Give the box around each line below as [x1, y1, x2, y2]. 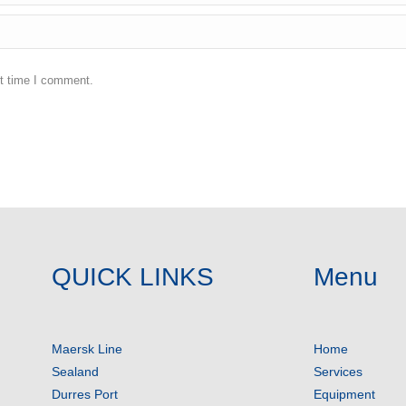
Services [313, 364, 362, 379]
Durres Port [51, 387, 118, 401]
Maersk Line [51, 342, 122, 356]
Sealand [51, 364, 99, 379]
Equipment [313, 387, 375, 401]
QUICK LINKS [51, 263, 214, 291]
